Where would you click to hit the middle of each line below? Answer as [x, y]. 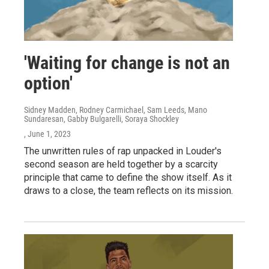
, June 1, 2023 [47, 134]
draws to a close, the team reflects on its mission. [128, 190]
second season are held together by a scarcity [121, 164]
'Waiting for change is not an [127, 62]
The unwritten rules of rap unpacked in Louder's [123, 151]
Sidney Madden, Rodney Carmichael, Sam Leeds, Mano [116, 110]
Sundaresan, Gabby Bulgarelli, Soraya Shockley [101, 119]
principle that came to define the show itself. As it [128, 177]
